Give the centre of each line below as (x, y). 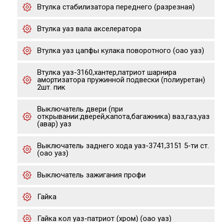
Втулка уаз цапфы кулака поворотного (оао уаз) (121, 51)
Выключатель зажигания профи (91, 175)
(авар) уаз (54, 124)
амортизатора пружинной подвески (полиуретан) (121, 80)
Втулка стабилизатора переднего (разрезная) (116, 7)
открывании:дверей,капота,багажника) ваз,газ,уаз (123, 116)
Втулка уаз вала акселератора (89, 29)
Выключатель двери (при (80, 109)
